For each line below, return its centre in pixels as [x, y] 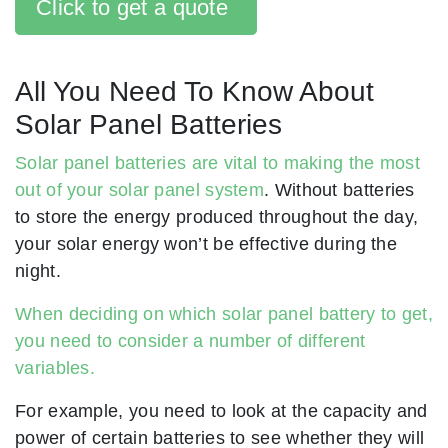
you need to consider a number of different [190, 341]
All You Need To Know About [194, 92]
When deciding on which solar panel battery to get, [224, 314]
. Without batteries [339, 190]
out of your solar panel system [140, 190]
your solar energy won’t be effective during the [206, 244]
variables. [55, 368]
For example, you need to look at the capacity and [221, 411]
